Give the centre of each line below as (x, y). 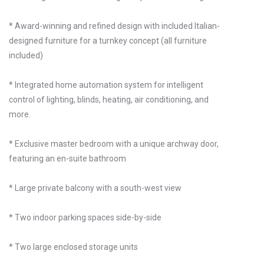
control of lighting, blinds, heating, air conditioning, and (109, 99)
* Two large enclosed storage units (73, 247)
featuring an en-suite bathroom (67, 158)
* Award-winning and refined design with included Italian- (114, 26)
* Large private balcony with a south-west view (95, 188)
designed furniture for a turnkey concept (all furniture (108, 40)
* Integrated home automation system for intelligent (106, 85)
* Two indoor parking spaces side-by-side (85, 217)
